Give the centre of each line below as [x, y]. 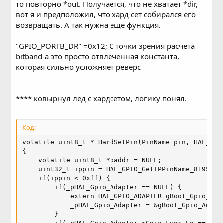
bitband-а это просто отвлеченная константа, [98, 56]
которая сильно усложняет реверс [79, 66]
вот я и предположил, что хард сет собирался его [106, 14]
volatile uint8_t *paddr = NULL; [92, 160]
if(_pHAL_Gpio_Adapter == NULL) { [102, 187]
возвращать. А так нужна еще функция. [89, 25]
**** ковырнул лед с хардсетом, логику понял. [102, 98]
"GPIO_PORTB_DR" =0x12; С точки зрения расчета [106, 46]
